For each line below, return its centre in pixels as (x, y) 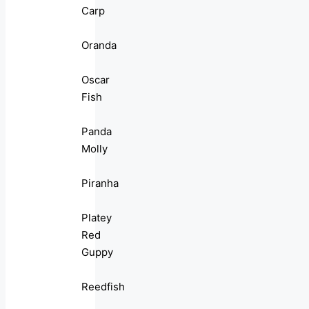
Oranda (99, 46)
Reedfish (103, 287)
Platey (97, 218)
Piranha (100, 183)
